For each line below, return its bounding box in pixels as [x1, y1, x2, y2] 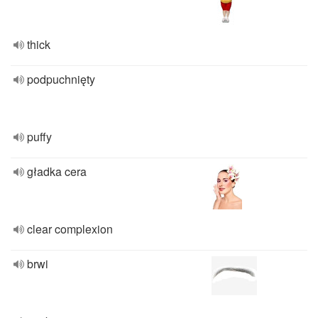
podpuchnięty [27, 71, 95, 87]
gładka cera [27, 163, 87, 180]
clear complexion [27, 221, 113, 237]
